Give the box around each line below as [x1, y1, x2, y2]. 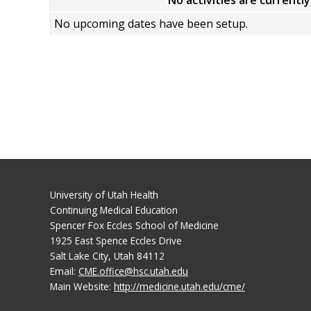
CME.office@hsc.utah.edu [78, 264, 188, 278]
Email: [50, 264, 78, 278]
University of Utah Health [50, 187, 158, 201]
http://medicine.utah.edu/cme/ [114, 279, 245, 293]
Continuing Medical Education [50, 203, 178, 217]
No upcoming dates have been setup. [54, 16, 248, 31]
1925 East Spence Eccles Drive [50, 233, 182, 247]
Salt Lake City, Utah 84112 [50, 249, 165, 262]
